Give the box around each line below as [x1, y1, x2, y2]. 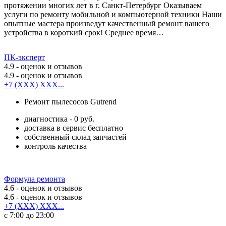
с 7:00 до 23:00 [4, 210, 54, 219]
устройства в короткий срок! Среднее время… [4, 28, 164, 37]
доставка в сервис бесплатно [24, 123, 123, 132]
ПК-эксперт [4, 52, 45, 62]
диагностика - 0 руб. [24, 114, 94, 123]
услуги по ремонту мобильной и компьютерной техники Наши [4, 10, 222, 19]
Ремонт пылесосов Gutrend [24, 97, 117, 106]
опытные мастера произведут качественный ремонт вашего [4, 19, 209, 28]
